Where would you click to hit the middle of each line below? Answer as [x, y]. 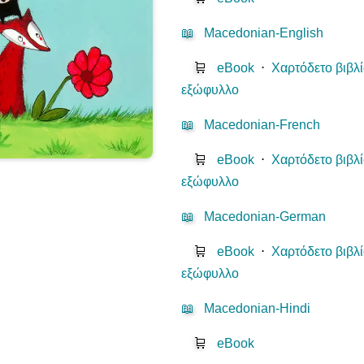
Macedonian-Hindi [258, 309]
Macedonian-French [262, 125]
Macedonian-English [264, 33]
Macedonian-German [265, 217]
